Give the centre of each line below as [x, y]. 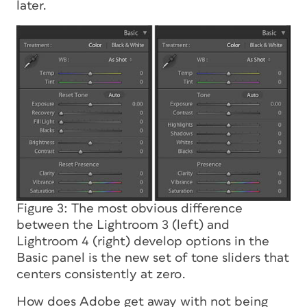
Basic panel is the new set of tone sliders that [153, 258]
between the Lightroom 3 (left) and [123, 225]
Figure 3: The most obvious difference [130, 208]
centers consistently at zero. [101, 274]
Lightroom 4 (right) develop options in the [143, 241]
